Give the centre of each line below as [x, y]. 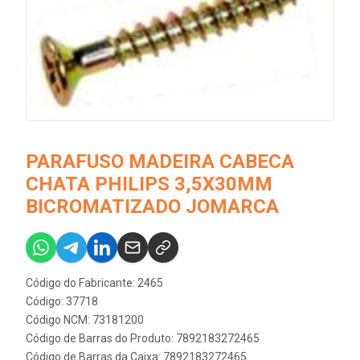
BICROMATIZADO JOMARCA [152, 206]
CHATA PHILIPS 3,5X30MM [149, 184]
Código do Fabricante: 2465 [94, 282]
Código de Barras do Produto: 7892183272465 [143, 338]
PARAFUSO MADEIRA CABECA [160, 161]
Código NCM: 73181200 [85, 319]
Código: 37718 [62, 301]
